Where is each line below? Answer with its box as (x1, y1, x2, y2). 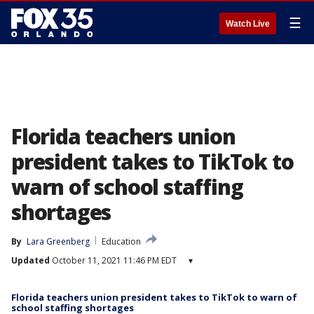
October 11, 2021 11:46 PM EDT (50, 254, 177, 266)
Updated (11, 254, 50, 266)
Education (102, 235, 141, 247)
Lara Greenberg (27, 235, 90, 247)
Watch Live (226, 19, 270, 29)
